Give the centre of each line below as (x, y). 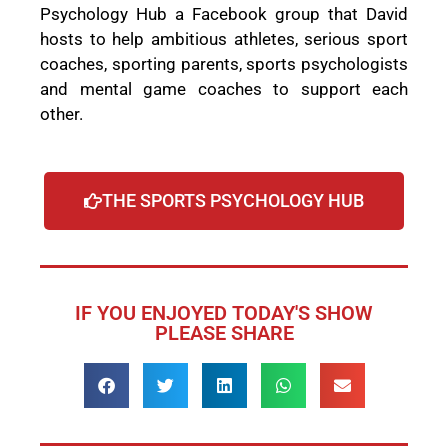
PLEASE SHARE (224, 333)
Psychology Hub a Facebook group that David (224, 13)
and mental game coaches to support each (224, 88)
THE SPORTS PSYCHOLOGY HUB (233, 201)
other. (61, 113)
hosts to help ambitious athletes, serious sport (224, 38)
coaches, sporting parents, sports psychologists (224, 63)
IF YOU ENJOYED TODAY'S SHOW (224, 313)
